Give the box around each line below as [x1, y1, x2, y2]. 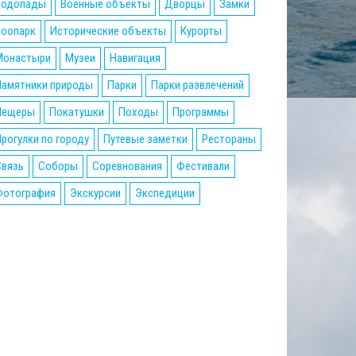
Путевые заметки [103, 131, 188, 146]
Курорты [180, 23, 222, 38]
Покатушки [49, 104, 104, 119]
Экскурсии [70, 185, 121, 200]
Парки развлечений [151, 77, 244, 92]
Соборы [38, 158, 78, 173]
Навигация [110, 50, 161, 65]
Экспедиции [135, 185, 195, 200]
